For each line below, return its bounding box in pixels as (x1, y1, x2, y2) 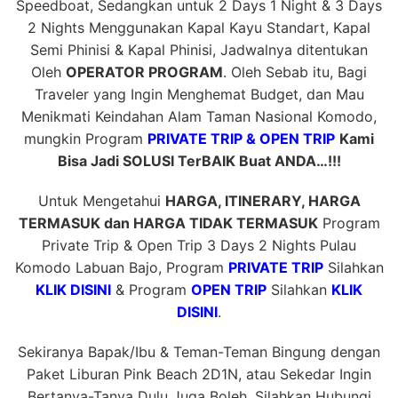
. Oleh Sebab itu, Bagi (223, 62, 367, 81)
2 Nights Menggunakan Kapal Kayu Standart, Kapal (28, 18, 370, 36)
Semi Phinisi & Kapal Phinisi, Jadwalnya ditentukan (30, 40, 368, 59)
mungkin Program (24, 129, 147, 147)
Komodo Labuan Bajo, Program (14, 258, 228, 276)
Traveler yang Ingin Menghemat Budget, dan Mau (34, 84, 364, 103)
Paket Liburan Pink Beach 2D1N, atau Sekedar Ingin (27, 364, 371, 383)
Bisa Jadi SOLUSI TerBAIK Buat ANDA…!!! (57, 151, 341, 170)
